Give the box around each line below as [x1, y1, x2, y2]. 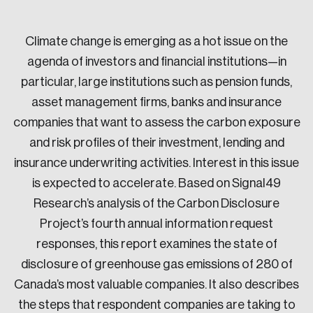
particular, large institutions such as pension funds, [21, 75, 292, 88]
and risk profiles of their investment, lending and [29, 136, 284, 149]
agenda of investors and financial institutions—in [27, 55, 286, 68]
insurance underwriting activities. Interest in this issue [14, 156, 299, 169]
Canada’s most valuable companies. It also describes [14, 278, 299, 291]
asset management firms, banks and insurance [31, 96, 282, 108]
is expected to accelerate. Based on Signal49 [32, 177, 281, 189]
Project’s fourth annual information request [40, 217, 273, 230]
